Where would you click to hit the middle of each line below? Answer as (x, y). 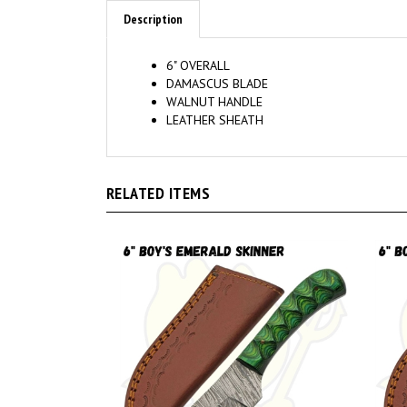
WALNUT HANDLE (214, 86)
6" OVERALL (198, 50)
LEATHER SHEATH (215, 104)
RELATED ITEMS (159, 178)
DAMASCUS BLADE (217, 68)
